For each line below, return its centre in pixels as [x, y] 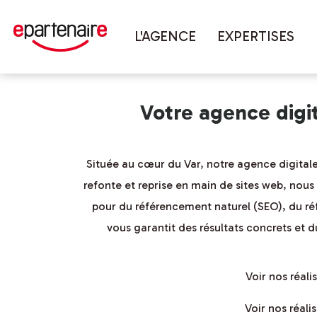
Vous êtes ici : [123, 30]
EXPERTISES [256, 36]
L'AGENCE [165, 36]
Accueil [196, 30]
